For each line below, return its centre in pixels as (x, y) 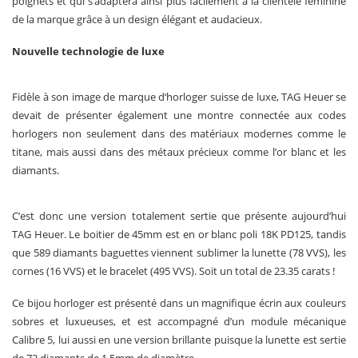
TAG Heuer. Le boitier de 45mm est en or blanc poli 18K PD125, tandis (179, 235)
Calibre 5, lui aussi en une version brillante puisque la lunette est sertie (179, 340)
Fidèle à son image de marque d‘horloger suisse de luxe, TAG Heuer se (179, 97)
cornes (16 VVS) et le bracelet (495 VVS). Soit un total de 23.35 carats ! (173, 271)
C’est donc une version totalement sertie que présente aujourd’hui (179, 216)
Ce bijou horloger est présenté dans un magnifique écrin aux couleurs (179, 303)
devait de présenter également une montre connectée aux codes (179, 115)
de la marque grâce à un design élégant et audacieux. (137, 20)
